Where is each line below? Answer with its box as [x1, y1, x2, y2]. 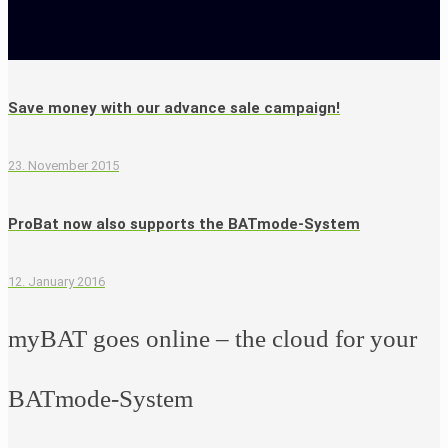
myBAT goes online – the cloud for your [8, 324, 417, 352]
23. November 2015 [8, 157, 119, 173]
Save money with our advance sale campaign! [8, 98, 340, 117]
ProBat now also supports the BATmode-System [8, 214, 360, 233]
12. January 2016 [8, 273, 105, 289]
